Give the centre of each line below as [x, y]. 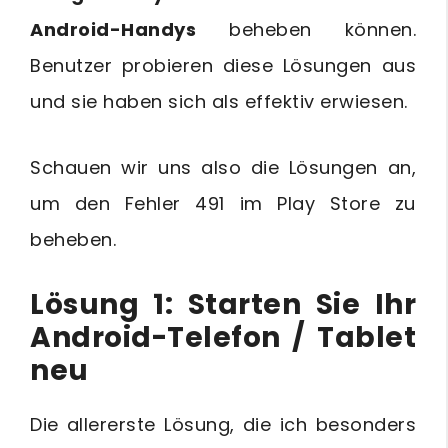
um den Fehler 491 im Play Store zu [223, 203]
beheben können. [306, 29]
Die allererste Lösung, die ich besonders [223, 424]
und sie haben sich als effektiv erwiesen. [219, 101]
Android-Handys [113, 29]
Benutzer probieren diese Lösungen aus [223, 65]
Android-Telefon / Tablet [223, 337]
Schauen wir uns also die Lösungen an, [223, 167]
